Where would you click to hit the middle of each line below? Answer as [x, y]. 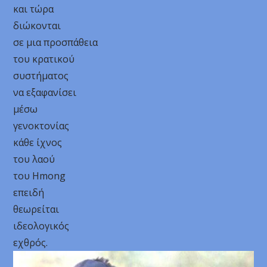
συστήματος [41, 76]
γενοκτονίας [41, 126]
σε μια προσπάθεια [56, 42]
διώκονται [37, 26]
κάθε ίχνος [38, 142]
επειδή [29, 193]
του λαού [34, 159]
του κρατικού [44, 59]
